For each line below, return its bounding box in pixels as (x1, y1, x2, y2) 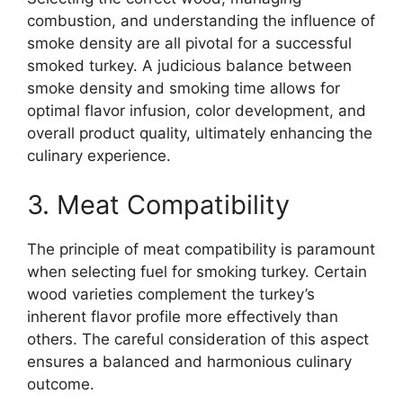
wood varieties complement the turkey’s (27, 285, 315, 304)
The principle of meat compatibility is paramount (27, 240, 375, 259)
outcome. (27, 375, 94, 394)
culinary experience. (27, 146, 171, 165)
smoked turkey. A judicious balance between (27, 56, 352, 75)
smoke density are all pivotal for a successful (27, 33, 352, 52)
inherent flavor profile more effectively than (27, 308, 338, 327)
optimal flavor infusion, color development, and (27, 101, 366, 120)
